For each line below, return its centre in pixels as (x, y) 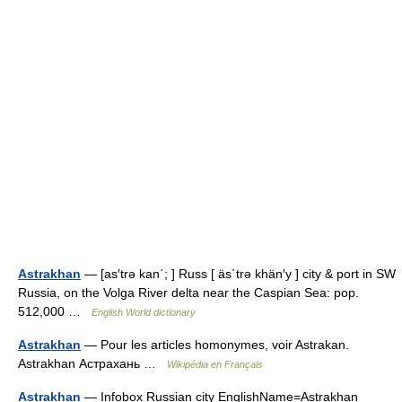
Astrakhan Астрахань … (92, 363)
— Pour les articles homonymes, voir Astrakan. (215, 344)
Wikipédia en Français (215, 364)
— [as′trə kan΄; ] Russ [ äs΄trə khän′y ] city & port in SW (238, 273)
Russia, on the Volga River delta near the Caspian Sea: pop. (188, 292)
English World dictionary (144, 312)
